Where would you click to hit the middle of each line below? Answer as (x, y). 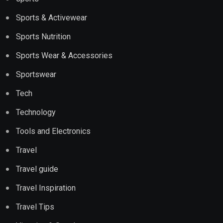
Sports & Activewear (52, 18)
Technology (36, 112)
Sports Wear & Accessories (64, 56)
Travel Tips (35, 207)
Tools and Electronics (53, 131)
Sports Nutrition (43, 37)
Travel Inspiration (46, 188)
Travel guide (37, 169)
